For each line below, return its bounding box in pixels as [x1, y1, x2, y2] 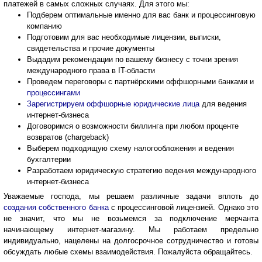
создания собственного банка [4, 202, 109, 212]
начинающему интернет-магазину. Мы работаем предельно [4, 225, 258, 234]
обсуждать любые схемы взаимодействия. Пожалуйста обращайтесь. [4, 247, 253, 256]
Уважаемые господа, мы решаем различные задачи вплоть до [4, 191, 258, 201]
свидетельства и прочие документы [27, 43, 154, 53]
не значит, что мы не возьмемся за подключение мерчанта [4, 213, 258, 223]
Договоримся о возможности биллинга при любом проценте [27, 121, 239, 130]
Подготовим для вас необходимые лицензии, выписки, [27, 32, 221, 42]
